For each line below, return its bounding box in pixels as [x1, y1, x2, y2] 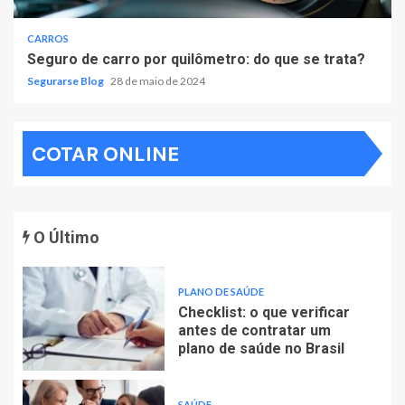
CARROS [27, 33, 69, 45]
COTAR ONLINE [32, 141, 179, 168]
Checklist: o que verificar [177, 303, 350, 321]
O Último [30, 228, 99, 248]
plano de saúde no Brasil [177, 339, 344, 357]
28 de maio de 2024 [110, 74, 205, 89]
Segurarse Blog [27, 74, 106, 89]
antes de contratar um [177, 321, 331, 339]
